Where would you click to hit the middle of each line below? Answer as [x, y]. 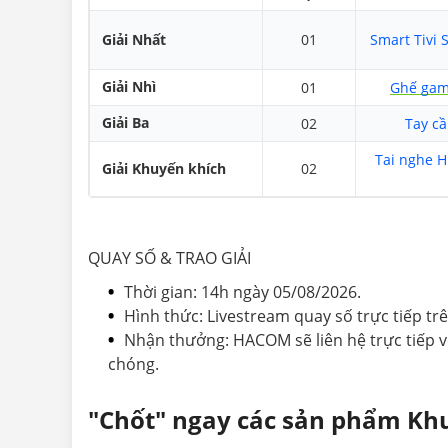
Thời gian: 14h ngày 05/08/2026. [242, 292]
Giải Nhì [129, 86]
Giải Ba [125, 122]
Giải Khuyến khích [164, 168]
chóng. [133, 364]
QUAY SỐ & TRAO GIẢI [169, 258]
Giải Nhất [134, 39]
